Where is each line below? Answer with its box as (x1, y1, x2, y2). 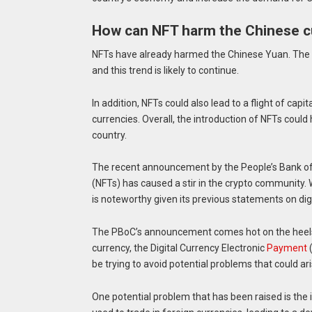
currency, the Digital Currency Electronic (91, 242, 267, 254)
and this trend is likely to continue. (91, 64, 239, 76)
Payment (266, 242, 307, 254)
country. (91, 129, 127, 141)
